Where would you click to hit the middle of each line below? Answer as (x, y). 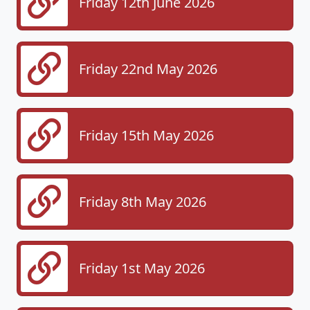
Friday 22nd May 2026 (148, 69)
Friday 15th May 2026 (146, 135)
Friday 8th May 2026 (143, 201)
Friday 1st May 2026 (142, 268)
